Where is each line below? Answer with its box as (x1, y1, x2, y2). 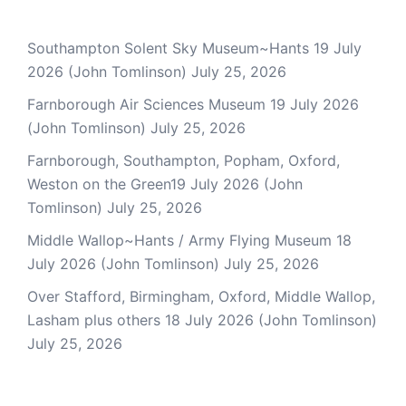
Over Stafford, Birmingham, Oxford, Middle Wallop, (27, 286, 375, 305)
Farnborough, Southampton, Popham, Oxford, (27, 150, 340, 169)
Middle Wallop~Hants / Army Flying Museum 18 (27, 230, 352, 249)
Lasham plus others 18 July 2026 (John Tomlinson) (27, 310, 377, 329)
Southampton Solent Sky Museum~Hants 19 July (27, 38, 362, 57)
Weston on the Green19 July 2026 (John (27, 174, 303, 193)
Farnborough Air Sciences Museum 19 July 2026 (27, 94, 359, 113)
